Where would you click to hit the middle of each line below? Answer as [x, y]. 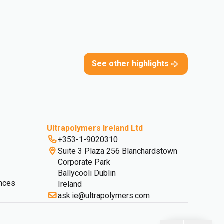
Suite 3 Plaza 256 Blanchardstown [118, 151]
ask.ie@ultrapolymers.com [104, 196]
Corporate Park [85, 162]
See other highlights [130, 64]
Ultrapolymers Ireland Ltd [95, 128]
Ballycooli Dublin [88, 173]
